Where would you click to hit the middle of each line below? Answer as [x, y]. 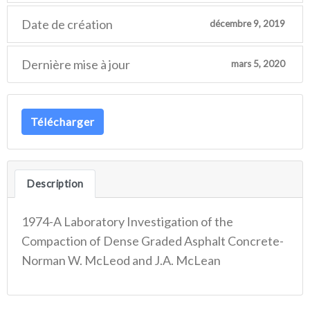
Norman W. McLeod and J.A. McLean [121, 260]
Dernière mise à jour [76, 64]
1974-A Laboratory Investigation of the [127, 221]
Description [55, 183]
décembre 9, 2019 [247, 24]
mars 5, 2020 [258, 64]
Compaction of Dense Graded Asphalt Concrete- [153, 240]
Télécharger [63, 121]
